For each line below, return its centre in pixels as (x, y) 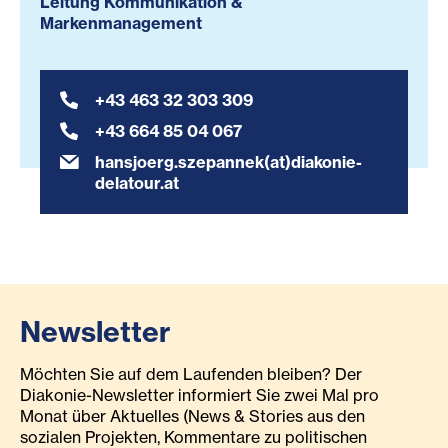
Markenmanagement (121, 23)
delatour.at (137, 183)
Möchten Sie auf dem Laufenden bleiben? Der (191, 374)
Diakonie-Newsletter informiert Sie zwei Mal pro (199, 395)
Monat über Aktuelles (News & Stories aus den (192, 416)
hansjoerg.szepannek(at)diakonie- (228, 162)
